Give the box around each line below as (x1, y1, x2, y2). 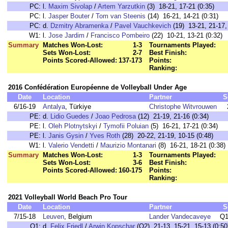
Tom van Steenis (96, 12, 146, 20)
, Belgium (64, 213, 92, 220)
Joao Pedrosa (95, 112, 136, 120)
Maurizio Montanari (100, 141, 156, 149)
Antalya (43, 103, 65, 110)
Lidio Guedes (50, 112, 89, 120)
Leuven (43, 213, 64, 220)
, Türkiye (65, 103, 91, 110)
